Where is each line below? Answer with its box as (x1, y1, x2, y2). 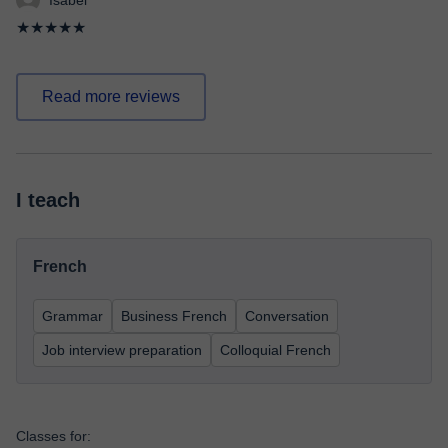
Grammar (42, 308, 103, 324)
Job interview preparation (42, 342, 202, 358)
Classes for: (16, 428, 91, 444)
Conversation (245, 308, 329, 324)
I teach (16, 189, 80, 211)
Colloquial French (220, 342, 331, 358)
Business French (121, 308, 227, 324)
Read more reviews (42, 88, 180, 105)
